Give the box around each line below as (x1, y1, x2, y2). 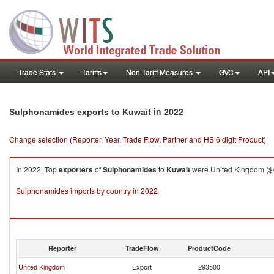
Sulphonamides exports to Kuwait (9, 107, 151, 117)
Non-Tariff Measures (126, 67, 194, 77)
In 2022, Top (16, 164, 59, 174)
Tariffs (82, 67, 102, 77)
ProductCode (188, 243, 231, 253)
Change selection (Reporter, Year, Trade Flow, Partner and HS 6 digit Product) (9, 134, 266, 144)
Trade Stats (18, 67, 57, 77)
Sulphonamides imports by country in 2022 (16, 185, 158, 196)
